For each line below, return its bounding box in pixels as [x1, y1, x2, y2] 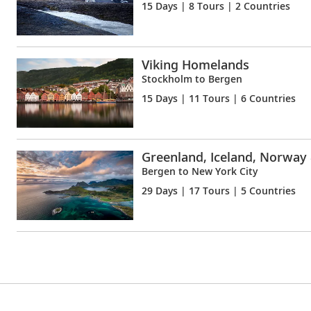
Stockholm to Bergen [142, 72, 242, 85]
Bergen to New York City [142, 164, 258, 178]
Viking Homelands [142, 56, 249, 73]
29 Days [142, 183, 178, 197]
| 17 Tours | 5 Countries [178, 183, 296, 197]
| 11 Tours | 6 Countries [178, 91, 296, 105]
